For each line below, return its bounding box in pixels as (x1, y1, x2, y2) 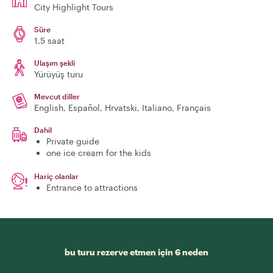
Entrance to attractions (46, 182, 138, 193)
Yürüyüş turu (34, 69, 83, 79)
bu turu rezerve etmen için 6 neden (65, 247, 208, 257)
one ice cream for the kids (46, 147, 151, 158)
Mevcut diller (34, 92, 80, 101)
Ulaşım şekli (34, 58, 75, 67)
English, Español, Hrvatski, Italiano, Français (34, 102, 211, 113)
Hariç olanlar (34, 172, 79, 180)
